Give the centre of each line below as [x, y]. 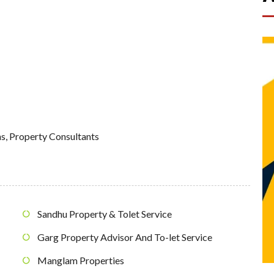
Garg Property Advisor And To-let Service [125, 237]
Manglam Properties [81, 261]
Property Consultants [54, 136]
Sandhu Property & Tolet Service [105, 214]
